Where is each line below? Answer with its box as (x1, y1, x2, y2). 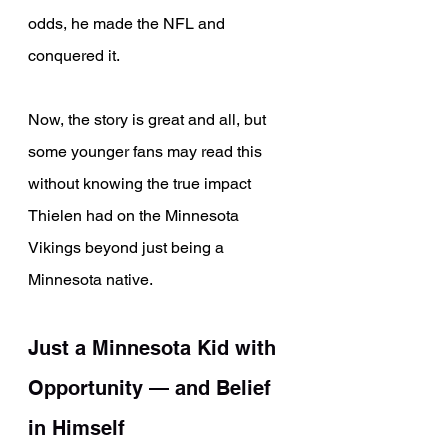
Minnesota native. (28, 270, 153, 290)
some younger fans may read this (28, 142, 266, 162)
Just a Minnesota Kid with (28, 336, 282, 361)
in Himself (28, 416, 125, 441)
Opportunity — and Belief (28, 376, 277, 401)
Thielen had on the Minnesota (28, 206, 243, 226)
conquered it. (28, 46, 120, 66)
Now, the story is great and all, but (28, 110, 270, 130)
